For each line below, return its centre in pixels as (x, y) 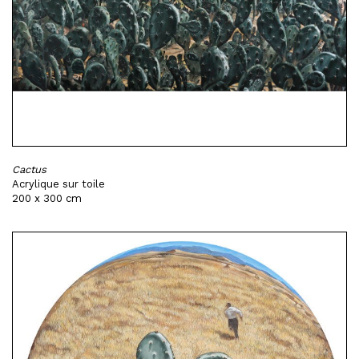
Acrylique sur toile (58, 184)
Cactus (29, 169)
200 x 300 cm (47, 198)
